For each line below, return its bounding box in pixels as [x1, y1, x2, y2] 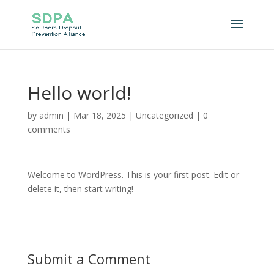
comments [27, 124, 70, 135]
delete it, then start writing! [27, 183, 133, 194]
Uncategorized [135, 109, 193, 121]
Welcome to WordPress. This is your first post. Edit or [27, 169, 239, 180]
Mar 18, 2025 [73, 109, 126, 121]
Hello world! [27, 80, 131, 105]
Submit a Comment [27, 250, 150, 268]
